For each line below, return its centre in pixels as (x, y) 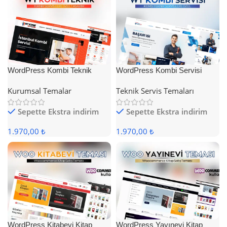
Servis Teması (31, 81)
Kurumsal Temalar (40, 91)
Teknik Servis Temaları (155, 91)
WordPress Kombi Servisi (159, 70)
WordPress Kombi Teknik (50, 70)
